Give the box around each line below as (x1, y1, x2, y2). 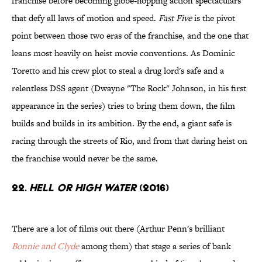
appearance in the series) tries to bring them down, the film (12, 99, 235, 112)
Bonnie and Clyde (12, 240, 79, 253)
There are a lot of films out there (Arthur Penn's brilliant (12, 222, 225, 235)
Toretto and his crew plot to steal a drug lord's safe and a (12, 64, 224, 77)
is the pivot (192, 12, 235, 25)
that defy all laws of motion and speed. (12, 12, 158, 25)
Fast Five (158, 12, 192, 25)
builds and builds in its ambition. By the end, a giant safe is (12, 117, 232, 130)
